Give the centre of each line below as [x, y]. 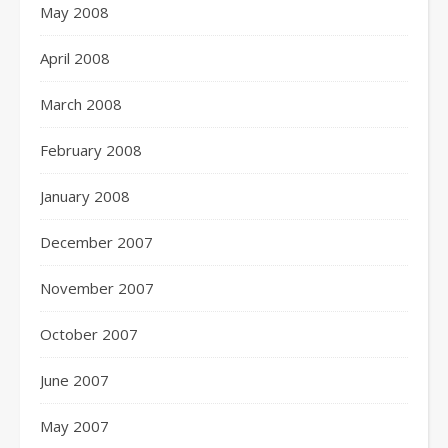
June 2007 [74, 380]
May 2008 [74, 12]
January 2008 [85, 196]
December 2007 [96, 242]
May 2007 [74, 426]
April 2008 [75, 58]
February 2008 [91, 150]
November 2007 [97, 288]
